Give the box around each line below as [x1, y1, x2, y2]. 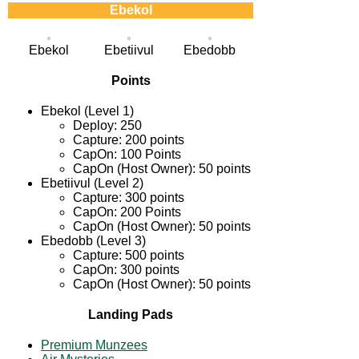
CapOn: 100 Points [73, 147, 181, 161]
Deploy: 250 [73, 118, 142, 132]
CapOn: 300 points [73, 262, 179, 276]
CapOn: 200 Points [73, 204, 181, 219]
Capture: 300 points [73, 190, 184, 204]
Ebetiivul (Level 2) [41, 175, 143, 190]
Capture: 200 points [73, 132, 184, 147]
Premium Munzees [41, 337, 147, 352]
